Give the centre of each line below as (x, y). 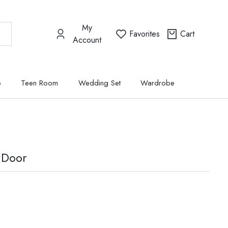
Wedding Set (99, 83)
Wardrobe (157, 83)
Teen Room (40, 83)
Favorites (145, 34)
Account (87, 40)
